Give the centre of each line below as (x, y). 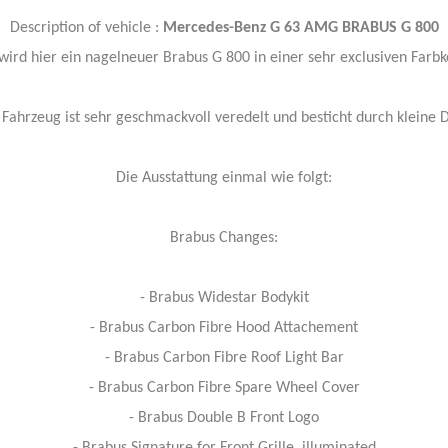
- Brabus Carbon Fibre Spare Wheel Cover (224, 388)
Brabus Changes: (224, 238)
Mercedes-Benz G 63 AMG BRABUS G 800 (300, 28)
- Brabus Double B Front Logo (224, 418)
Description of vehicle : (86, 28)
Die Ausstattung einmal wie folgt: (224, 178)
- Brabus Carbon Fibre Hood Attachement (224, 328)
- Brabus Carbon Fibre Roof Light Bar (224, 358)
